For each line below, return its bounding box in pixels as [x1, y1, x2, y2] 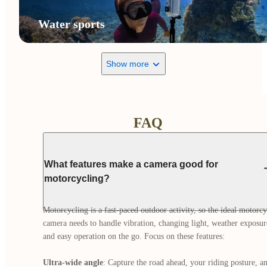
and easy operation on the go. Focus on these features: [43, 232, 225, 241]
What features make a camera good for [44, 159, 218, 169]
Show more [106, 59, 149, 69]
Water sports [38, 17, 105, 30]
